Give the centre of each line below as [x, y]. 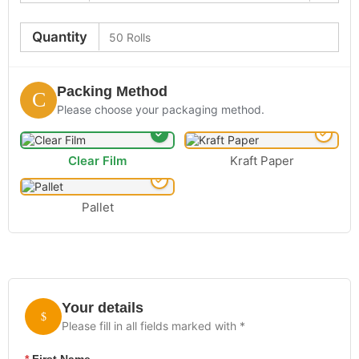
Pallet [97, 207]
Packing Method [112, 92]
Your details [103, 308]
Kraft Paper [262, 160]
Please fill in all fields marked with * [153, 326]
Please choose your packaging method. [161, 110]
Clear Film [97, 160]
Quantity [60, 37]
